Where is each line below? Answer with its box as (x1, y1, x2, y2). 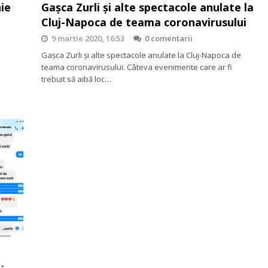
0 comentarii (145, 33, 193, 44)
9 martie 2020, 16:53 (51, 33, 124, 44)
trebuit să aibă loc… (41, 74, 111, 84)
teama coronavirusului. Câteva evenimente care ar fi (41, 62, 232, 72)
